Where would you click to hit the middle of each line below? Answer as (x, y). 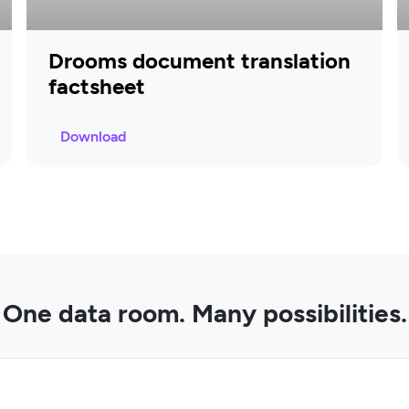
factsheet (97, 86)
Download (94, 136)
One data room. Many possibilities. (204, 313)
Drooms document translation (200, 60)
